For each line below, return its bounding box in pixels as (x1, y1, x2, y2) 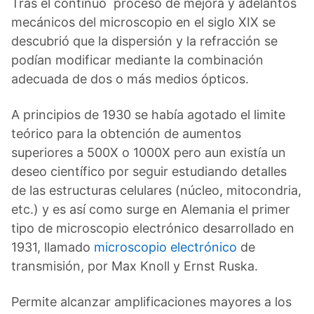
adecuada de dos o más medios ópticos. (11, 71, 249, 86)
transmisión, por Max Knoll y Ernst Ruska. (11, 258, 258, 273)
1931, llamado (11, 239, 94, 254)
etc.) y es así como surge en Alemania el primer (11, 201, 290, 217)
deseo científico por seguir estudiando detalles (11, 163, 287, 179)
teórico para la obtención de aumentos (11, 125, 241, 141)
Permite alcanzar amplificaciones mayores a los (11, 294, 292, 309)
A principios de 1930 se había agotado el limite (11, 107, 285, 122)
